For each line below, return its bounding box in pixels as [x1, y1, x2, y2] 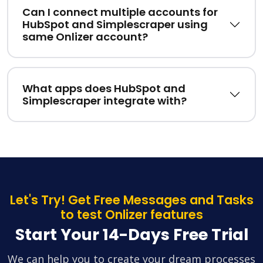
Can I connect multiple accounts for [22, 5, 218, 20]
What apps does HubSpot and [22, 81, 186, 96]
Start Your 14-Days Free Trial [15, 224, 248, 246]
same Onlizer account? [22, 29, 148, 45]
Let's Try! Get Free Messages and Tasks [9, 191, 254, 209]
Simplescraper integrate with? [22, 93, 187, 109]
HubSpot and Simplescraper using [22, 17, 208, 32]
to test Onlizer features [60, 206, 203, 224]
